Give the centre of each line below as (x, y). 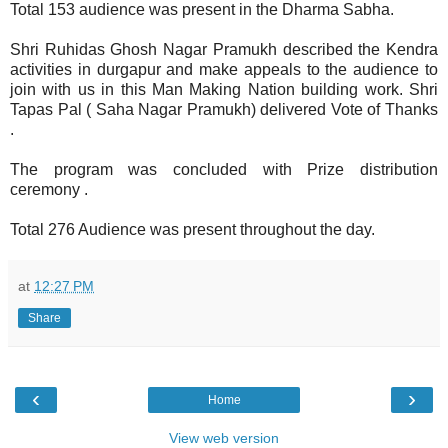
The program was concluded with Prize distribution (224, 170)
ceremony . (49, 190)
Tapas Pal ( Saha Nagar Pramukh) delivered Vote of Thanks (224, 110)
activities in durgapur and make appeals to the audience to (224, 70)
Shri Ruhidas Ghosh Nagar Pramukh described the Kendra (224, 50)
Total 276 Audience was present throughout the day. (192, 230)
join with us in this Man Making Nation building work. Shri (224, 90)
